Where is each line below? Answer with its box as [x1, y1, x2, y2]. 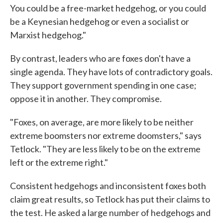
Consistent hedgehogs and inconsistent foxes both [10, 180, 206, 192]
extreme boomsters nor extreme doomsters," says [10, 130, 202, 141]
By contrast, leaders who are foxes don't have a [10, 53, 191, 64]
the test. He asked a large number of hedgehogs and [10, 207, 211, 219]
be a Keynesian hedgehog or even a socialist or [10, 16, 189, 27]
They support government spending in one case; [10, 80, 197, 91]
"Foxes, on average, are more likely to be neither [10, 116, 194, 128]
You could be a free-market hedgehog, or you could [10, 2, 206, 14]
